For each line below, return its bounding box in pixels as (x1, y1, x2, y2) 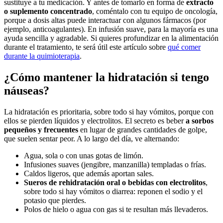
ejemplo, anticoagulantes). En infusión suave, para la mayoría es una (4, 24, 218, 33)
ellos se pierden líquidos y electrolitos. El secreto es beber (4, 116, 186, 125)
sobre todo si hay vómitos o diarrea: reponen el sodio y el (24, 187, 203, 196)
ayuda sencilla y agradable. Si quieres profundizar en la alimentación (4, 33, 219, 42)
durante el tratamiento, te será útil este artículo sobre (4, 42, 168, 51)
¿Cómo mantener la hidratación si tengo (4, 70, 209, 84)
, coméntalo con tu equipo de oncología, (92, 6, 218, 15)
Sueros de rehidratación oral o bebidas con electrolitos (24, 178, 206, 187)
